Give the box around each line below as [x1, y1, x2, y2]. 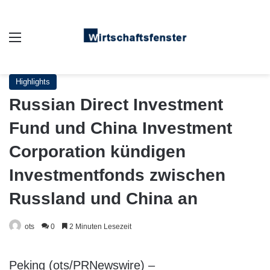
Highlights [16, 77, 50, 86]
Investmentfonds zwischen [9, 166, 225, 184]
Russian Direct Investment [9, 95, 223, 114]
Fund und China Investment [9, 119, 232, 137]
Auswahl [21, 31, 58, 42]
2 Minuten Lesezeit [67, 222, 131, 231]
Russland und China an [9, 189, 198, 208]
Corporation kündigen [9, 142, 186, 161]
